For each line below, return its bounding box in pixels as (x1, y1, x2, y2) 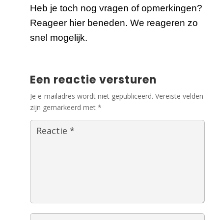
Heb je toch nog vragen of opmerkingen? (30, 3, 203, 14)
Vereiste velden (155, 91, 204, 101)
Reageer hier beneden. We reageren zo (30, 18, 198, 28)
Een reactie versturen (30, 72, 157, 88)
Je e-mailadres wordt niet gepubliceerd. (30, 91, 154, 101)
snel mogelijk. (30, 32, 88, 43)
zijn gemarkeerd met (30, 103, 98, 112)
